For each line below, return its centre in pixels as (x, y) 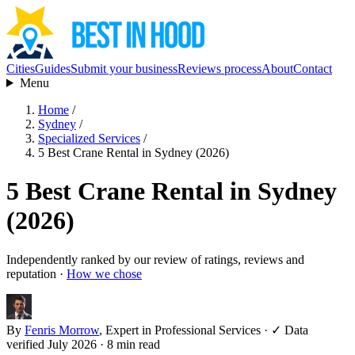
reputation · (36, 273)
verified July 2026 (52, 344)
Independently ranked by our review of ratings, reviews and (155, 259)
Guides (53, 69)
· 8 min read (130, 344)
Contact (313, 69)
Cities (21, 69)
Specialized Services (89, 138)
